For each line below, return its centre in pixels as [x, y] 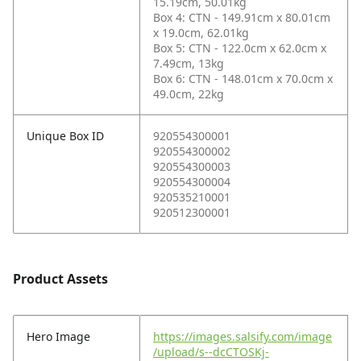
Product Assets [60, 279]
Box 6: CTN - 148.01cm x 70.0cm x [243, 79]
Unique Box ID [65, 136]
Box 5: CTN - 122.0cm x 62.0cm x [240, 48]
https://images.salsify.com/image [243, 337]
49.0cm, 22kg [189, 94]
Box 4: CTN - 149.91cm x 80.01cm [242, 18]
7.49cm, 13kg [189, 64]
